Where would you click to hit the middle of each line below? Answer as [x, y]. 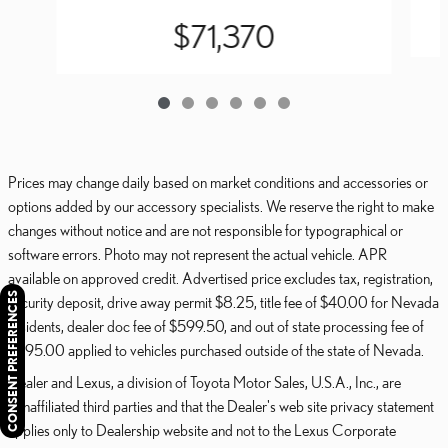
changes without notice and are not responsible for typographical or [205, 229]
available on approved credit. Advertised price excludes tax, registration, [220, 277]
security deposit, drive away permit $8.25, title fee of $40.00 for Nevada [223, 301]
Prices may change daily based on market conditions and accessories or [218, 181]
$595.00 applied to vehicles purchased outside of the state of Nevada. [216, 349]
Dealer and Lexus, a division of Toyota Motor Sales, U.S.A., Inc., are [204, 381]
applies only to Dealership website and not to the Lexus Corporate [202, 429]
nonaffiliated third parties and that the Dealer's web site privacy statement [221, 405]
